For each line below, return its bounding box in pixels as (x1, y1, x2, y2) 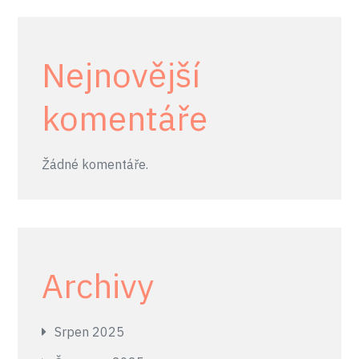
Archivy (42, 264, 155, 308)
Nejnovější (42, 53, 201, 97)
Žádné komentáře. (42, 156, 149, 172)
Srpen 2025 (54, 324, 125, 340)
